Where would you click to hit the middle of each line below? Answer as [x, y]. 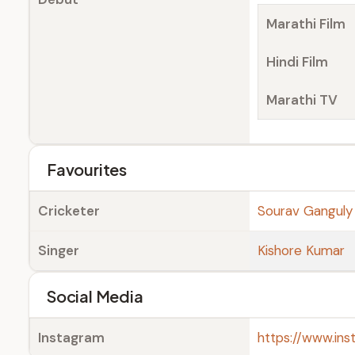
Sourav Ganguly [305, 211]
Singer [59, 250]
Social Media [95, 296]
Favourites [87, 169]
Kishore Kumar [301, 250]
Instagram [71, 338]
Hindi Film [297, 62]
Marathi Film [306, 24]
